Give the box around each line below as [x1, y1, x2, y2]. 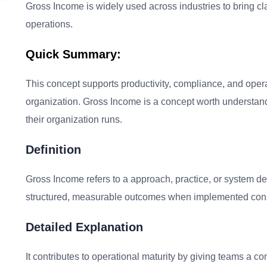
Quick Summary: [26, 48, 121, 61]
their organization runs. [26, 114, 122, 125]
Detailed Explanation [26, 221, 143, 234]
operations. [26, 19, 73, 29]
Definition [26, 143, 81, 156]
